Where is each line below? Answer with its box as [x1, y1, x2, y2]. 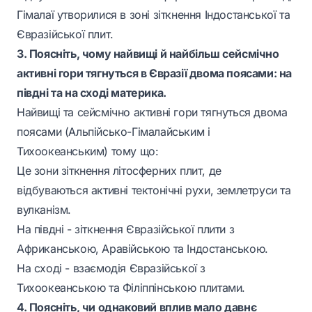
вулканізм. [17, 203, 71, 217]
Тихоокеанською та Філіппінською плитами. [17, 281, 246, 295]
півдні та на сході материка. [17, 86, 166, 100]
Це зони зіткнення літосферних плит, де [17, 164, 221, 178]
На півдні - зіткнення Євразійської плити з [17, 222, 235, 236]
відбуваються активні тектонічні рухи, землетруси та [17, 183, 291, 197]
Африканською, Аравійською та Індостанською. [17, 242, 268, 256]
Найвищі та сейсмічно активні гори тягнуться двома [17, 105, 288, 119]
